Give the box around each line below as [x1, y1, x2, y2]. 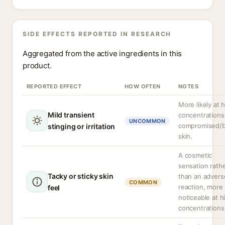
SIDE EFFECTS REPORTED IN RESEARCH [23, 30, 172, 38]
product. [23, 61, 52, 70]
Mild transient [48, 110, 94, 119]
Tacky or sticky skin [48, 172, 114, 180]
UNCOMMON [129, 118, 166, 125]
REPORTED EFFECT [27, 83, 81, 90]
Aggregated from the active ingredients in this [23, 49, 182, 58]
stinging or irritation [48, 122, 116, 131]
